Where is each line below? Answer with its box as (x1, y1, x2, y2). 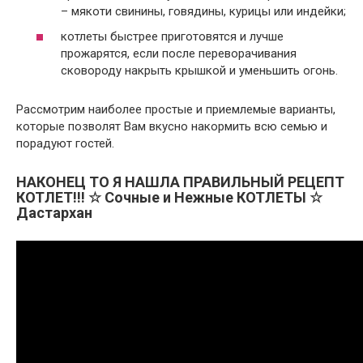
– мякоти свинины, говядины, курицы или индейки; (61, 3, 346, 19)
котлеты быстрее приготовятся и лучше (61, 29, 284, 44)
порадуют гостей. (16, 136, 117, 151)
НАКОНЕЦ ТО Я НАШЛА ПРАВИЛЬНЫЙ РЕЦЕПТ (16, 173, 344, 190)
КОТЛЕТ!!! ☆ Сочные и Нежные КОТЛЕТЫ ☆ (16, 189, 322, 206)
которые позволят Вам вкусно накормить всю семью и (16, 119, 327, 134)
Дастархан (16, 204, 92, 221)
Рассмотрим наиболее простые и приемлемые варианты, (16, 102, 335, 117)
